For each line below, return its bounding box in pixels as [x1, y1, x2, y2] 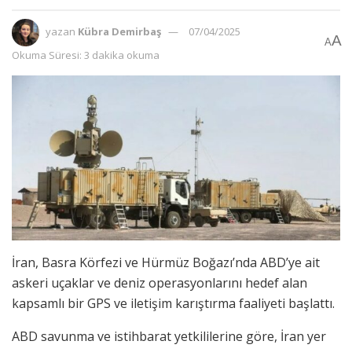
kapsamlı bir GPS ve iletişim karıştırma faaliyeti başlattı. [12, 294, 335, 312]
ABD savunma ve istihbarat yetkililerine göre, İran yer [12, 327, 326, 345]
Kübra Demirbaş [78, 24, 161, 39]
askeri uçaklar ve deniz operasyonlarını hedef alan [12, 273, 307, 291]
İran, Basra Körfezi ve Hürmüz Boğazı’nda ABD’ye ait [12, 253, 320, 271]
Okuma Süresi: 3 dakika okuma [12, 48, 159, 63]
